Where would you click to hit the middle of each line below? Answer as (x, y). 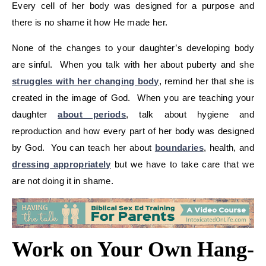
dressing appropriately (61, 164)
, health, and (229, 147)
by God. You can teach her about (83, 147)
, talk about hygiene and (190, 114)
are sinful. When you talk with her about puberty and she (133, 64)
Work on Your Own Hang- (133, 250)
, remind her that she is (206, 81)
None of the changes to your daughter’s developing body (133, 47)
